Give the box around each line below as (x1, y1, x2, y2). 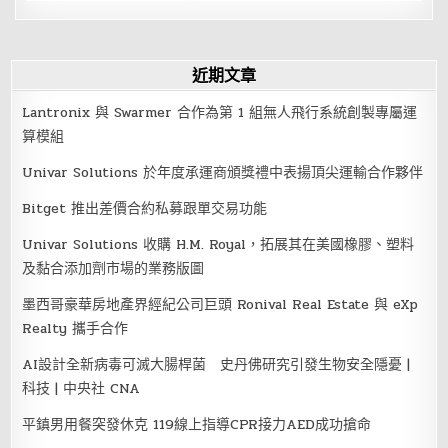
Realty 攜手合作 (22, 317, 129, 339)
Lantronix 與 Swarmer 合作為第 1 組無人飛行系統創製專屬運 (22, 101, 418, 123)
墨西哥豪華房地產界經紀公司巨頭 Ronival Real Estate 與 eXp (22, 293, 419, 315)
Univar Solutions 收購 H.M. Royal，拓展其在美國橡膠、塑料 (22, 233, 415, 255)
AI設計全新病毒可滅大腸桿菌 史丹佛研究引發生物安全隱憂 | (22, 353, 411, 375)
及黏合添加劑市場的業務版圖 (22, 257, 205, 279)
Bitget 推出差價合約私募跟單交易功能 (22, 197, 268, 219)
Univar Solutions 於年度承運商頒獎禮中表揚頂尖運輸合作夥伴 (22, 161, 424, 183)
